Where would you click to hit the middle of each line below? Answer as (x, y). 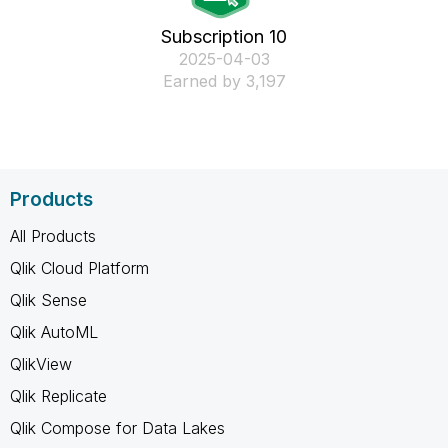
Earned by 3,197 (224, 81)
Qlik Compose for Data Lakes (117, 427)
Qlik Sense (48, 299)
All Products (53, 235)
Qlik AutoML (54, 331)
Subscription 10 (224, 36)
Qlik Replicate (58, 395)
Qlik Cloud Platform (79, 267)
